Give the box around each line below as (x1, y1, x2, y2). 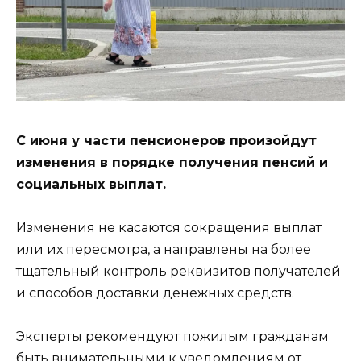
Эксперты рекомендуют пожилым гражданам (16, 328, 329, 344)
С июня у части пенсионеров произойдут (16, 132, 317, 148)
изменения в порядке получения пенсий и (16, 154, 328, 170)
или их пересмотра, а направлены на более (16, 241, 311, 257)
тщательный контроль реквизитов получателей (16, 263, 341, 279)
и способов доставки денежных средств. (16, 284, 294, 301)
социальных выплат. (16, 176, 166, 192)
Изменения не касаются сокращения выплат (16, 219, 322, 235)
